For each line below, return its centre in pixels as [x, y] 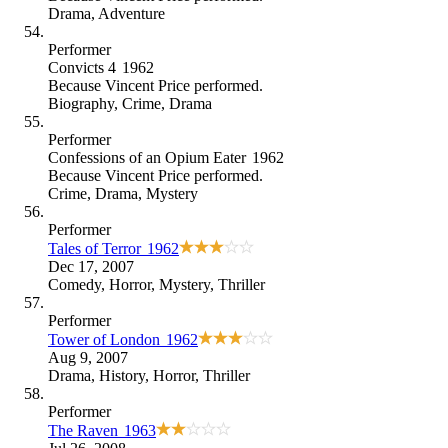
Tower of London [104, 339]
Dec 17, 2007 [91, 266]
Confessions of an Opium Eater [147, 157]
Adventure [131, 13]
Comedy [74, 284]
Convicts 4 [82, 67]
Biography [81, 103]
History [122, 375]
